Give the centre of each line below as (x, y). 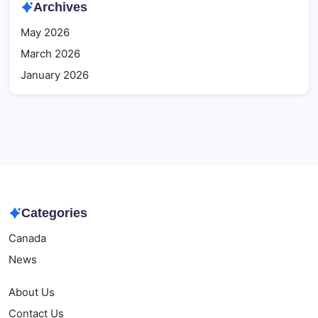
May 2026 (45, 33)
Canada (27, 238)
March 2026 (50, 54)
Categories (54, 213)
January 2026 (55, 75)
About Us (32, 292)
